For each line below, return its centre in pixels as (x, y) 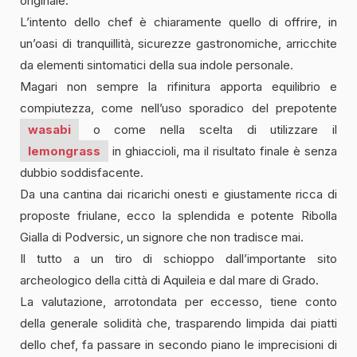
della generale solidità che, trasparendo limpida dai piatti (178, 323)
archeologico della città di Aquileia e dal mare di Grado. (169, 280)
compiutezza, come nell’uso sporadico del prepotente (178, 108)
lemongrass (64, 151)
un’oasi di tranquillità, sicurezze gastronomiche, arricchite (178, 43)
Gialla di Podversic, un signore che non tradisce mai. (162, 237)
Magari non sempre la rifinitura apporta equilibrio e (178, 86)
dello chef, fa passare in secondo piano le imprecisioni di (178, 344)
